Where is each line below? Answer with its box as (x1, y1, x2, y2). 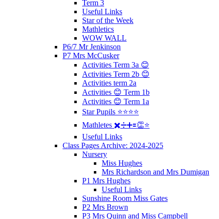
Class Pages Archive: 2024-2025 (63, 141, 163, 150)
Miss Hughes (102, 158, 142, 167)
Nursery (82, 150, 107, 158)
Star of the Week (82, 16, 133, 24)
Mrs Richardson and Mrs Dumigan (102, 167, 209, 176)
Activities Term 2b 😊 (82, 69, 150, 78)
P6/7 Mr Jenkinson (63, 42, 121, 51)
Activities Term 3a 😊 (82, 60, 149, 69)
